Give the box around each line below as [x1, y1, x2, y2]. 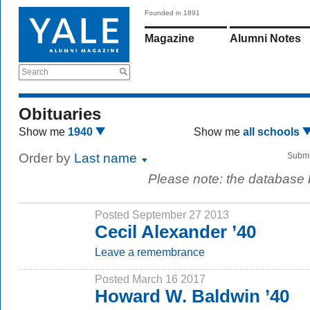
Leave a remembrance [95, 246, 205, 258]
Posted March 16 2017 [95, 273, 206, 285]
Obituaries [19, 104, 101, 123]
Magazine [145, 33, 194, 44]
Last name [74, 151, 140, 165]
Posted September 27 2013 [95, 208, 229, 221]
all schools [242, 126, 302, 138]
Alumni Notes [230, 33, 301, 44]
